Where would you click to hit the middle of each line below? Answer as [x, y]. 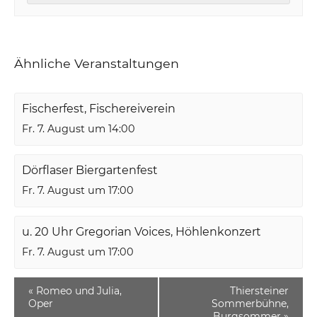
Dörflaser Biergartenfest [90, 170]
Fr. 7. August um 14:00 [79, 128]
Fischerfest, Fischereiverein [99, 108]
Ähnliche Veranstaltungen [97, 63]
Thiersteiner [259, 290]
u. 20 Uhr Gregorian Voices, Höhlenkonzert [142, 231]
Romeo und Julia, [78, 290]
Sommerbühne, [250, 303]
